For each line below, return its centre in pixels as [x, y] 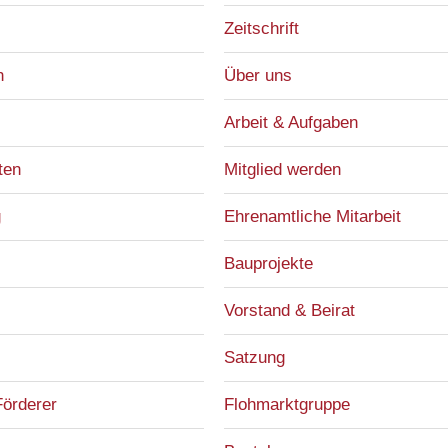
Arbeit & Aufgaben [291, 122]
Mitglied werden [282, 169]
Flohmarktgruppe [287, 404]
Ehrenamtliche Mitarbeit [312, 216]
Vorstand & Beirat [289, 310]
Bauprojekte [268, 263]
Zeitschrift [261, 28]
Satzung [254, 357]
